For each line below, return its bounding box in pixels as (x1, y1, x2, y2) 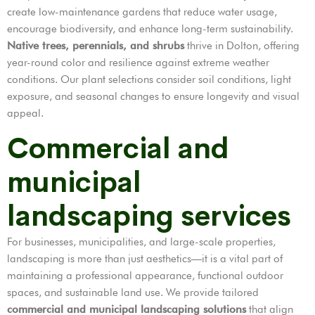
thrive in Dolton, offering (184, 39, 300, 53)
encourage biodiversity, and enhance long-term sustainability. (7, 22, 293, 36)
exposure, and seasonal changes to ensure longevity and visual (7, 90, 300, 103)
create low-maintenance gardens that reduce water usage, (7, 6, 277, 19)
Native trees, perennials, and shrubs (7, 39, 184, 53)
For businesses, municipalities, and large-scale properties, (7, 236, 276, 249)
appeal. (7, 107, 44, 120)
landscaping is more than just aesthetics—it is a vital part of (7, 252, 283, 266)
